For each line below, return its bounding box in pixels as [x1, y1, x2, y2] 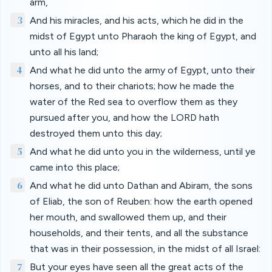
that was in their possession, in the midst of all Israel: [30, 243, 260, 254]
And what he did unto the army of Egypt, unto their [30, 64, 255, 76]
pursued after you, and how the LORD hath [30, 112, 219, 123]
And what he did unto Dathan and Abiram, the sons [30, 180, 253, 191]
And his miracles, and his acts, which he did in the [30, 15, 243, 26]
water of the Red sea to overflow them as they [30, 96, 237, 107]
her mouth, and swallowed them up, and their [30, 211, 226, 223]
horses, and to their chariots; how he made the [30, 80, 234, 92]
